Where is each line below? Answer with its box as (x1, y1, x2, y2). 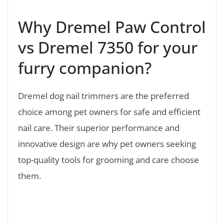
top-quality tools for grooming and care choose (18, 153, 199, 165)
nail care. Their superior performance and (18, 121, 179, 133)
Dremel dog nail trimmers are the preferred (18, 89, 189, 101)
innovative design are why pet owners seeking (18, 137, 196, 149)
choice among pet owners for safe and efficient (18, 105, 200, 117)
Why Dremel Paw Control (18, 15, 206, 37)
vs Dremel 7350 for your (18, 36, 197, 58)
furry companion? (18, 56, 151, 78)
